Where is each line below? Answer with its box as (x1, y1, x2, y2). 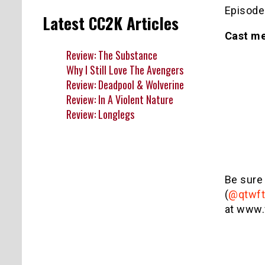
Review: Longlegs (66, 106, 134, 122)
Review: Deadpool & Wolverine (66, 76, 184, 92)
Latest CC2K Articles (43, 11, 179, 35)
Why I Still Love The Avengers (66, 62, 183, 77)
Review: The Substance (66, 47, 157, 63)
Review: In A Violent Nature (66, 91, 173, 107)
